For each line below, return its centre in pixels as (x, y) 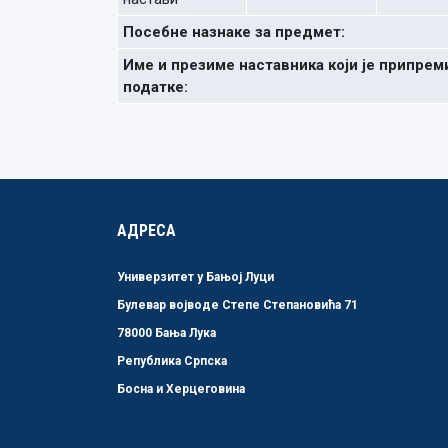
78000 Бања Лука (166, 333)
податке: (155, 87)
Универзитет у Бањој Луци (195, 277)
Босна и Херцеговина (181, 389)
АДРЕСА (146, 230)
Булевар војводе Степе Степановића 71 (237, 305)
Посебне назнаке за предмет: (234, 32)
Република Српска (172, 361)
